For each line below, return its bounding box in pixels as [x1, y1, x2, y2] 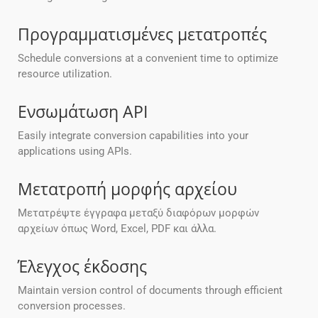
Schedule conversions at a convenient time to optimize [18, 52, 278, 65]
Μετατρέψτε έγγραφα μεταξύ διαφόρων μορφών [18, 207, 259, 220]
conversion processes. [18, 300, 126, 313]
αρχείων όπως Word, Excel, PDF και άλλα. [18, 222, 216, 236]
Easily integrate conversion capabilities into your [18, 129, 248, 143]
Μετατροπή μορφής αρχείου [18, 177, 237, 201]
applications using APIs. [18, 145, 132, 158]
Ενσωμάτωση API [18, 100, 148, 124]
